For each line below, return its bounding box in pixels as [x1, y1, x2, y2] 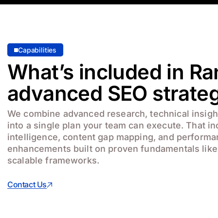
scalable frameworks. [7, 155, 99, 166]
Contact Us [7, 180, 47, 190]
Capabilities [18, 46, 57, 54]
